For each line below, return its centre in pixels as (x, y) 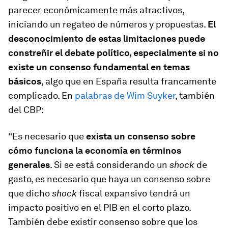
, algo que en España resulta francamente (129, 81)
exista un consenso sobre (141, 136)
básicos (25, 81)
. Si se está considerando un (110, 164)
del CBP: (26, 109)
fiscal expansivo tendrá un (134, 193)
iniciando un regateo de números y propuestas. (108, 24)
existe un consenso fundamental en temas (99, 67)
